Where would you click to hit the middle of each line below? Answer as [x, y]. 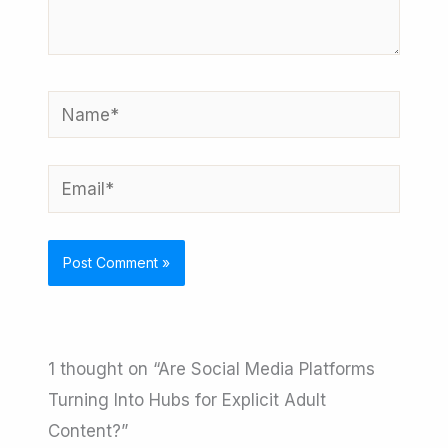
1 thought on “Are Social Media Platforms [212, 368]
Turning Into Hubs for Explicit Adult [187, 399]
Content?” [88, 430]
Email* [73, 179]
